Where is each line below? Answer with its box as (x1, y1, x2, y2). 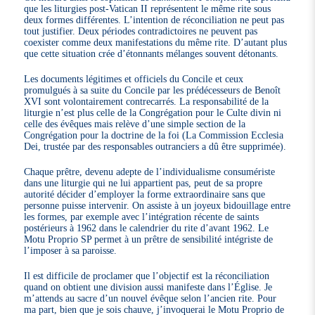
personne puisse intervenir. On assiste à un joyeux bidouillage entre (24, 200, 291, 212)
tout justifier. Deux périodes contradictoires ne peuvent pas (24, 25, 258, 37)
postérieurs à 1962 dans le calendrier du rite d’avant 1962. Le (24, 222, 269, 234)
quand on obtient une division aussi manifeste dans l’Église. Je (24, 281, 273, 293)
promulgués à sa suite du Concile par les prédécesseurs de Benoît (24, 84, 281, 96)
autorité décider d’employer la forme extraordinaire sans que (24, 188, 266, 200)
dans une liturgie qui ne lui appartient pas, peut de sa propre (24, 177, 263, 189)
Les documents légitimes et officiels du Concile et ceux (24, 73, 244, 85)
